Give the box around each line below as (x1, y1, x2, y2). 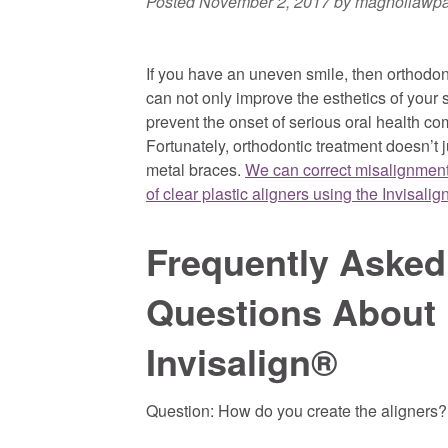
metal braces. (146, 157, 245, 181)
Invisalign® (146, 334, 338, 387)
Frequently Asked (146, 234, 446, 287)
